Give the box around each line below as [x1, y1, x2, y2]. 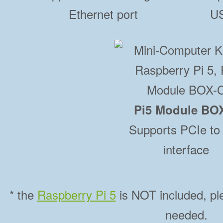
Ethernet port [69, 5, 138, 23]
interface [163, 140, 209, 158]
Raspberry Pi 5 [37, 186, 116, 204]
